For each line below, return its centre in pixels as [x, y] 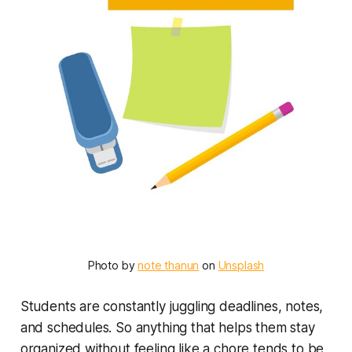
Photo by [113, 265]
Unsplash [241, 265]
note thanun [169, 265]
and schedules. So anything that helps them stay [167, 327]
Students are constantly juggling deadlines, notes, [172, 306]
